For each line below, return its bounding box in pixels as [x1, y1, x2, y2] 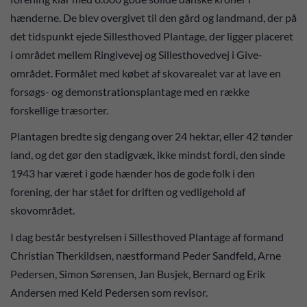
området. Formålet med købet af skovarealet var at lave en [10, 66, 281, 79]
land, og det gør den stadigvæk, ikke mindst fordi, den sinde [10, 148, 285, 161]
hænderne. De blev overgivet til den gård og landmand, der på [10, 10, 297, 24]
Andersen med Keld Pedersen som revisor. [10, 285, 208, 299]
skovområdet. [10, 204, 75, 217]
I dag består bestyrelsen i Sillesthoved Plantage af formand [10, 230, 284, 243]
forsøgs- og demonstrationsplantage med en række [10, 84, 249, 98]
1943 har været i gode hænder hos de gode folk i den [10, 167, 255, 180]
